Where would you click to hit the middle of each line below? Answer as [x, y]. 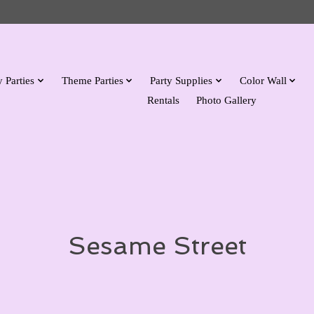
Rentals [164, 100]
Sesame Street [157, 245]
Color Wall [263, 80]
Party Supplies [182, 80]
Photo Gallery [227, 100]
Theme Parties [92, 80]
